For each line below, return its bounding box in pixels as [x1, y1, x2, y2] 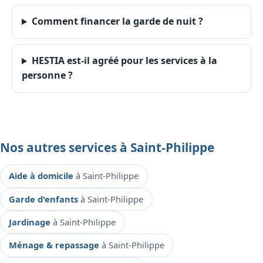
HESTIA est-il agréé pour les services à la [31, 54, 217, 68]
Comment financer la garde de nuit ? [31, 15, 203, 28]
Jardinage [9, 216, 53, 228]
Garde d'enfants [9, 193, 81, 205]
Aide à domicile [9, 170, 76, 182]
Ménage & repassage [9, 239, 102, 251]
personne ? [22, 69, 73, 82]
